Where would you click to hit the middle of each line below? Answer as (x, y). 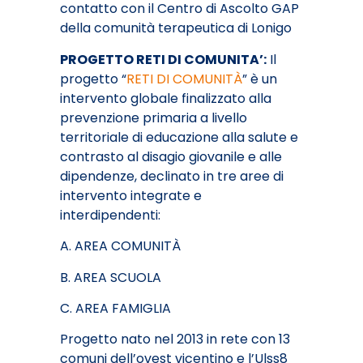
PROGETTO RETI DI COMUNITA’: (163, 59)
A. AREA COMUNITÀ (120, 246)
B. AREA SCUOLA (111, 277)
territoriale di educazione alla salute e (179, 137)
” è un (260, 79)
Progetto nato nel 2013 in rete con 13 (175, 340)
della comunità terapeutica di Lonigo (176, 28)
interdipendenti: (110, 215)
